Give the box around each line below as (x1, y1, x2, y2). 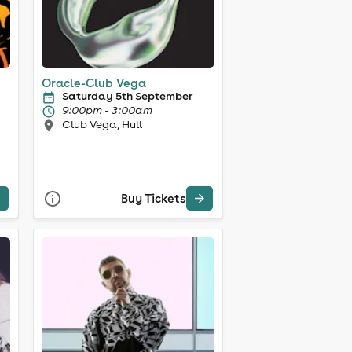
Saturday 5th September (61, 88, 192, 103)
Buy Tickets (120, 191, 186, 207)
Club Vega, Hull (61, 116, 142, 131)
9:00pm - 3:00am (61, 102, 152, 117)
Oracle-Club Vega (41, 75, 146, 90)
